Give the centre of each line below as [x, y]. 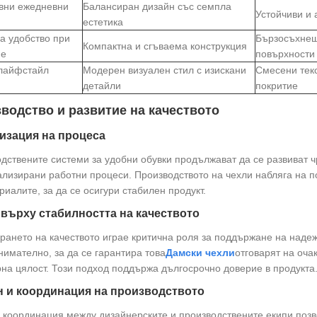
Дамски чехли [200, 253]
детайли [102, 86]
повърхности [285, 54]
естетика [103, 22]
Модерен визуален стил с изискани [164, 70]
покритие [276, 86]
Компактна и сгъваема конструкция [165, 46]
